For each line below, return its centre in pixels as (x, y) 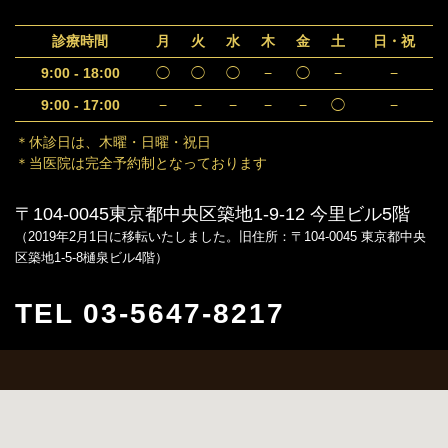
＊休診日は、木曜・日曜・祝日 (113, 142)
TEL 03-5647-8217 (150, 313)
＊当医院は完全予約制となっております (141, 163)
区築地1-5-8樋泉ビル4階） (91, 257)
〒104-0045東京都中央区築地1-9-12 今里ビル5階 (212, 214)
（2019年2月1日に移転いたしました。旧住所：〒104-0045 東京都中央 (220, 236)
